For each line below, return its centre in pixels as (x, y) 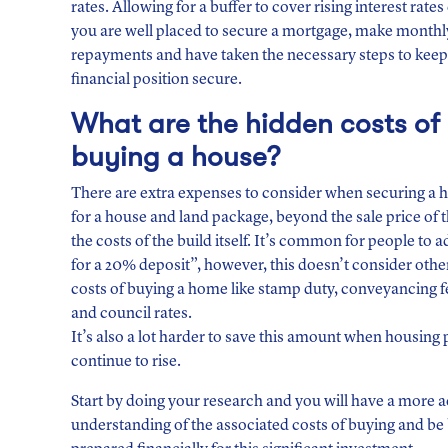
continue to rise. (126, 362)
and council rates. (133, 314)
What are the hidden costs (239, 124)
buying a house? (175, 157)
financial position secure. (156, 80)
